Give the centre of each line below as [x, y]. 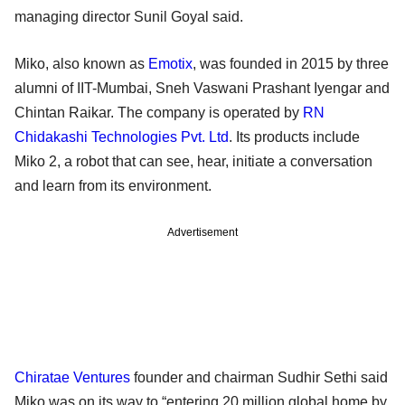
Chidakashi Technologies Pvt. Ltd [122, 137]
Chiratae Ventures [72, 378]
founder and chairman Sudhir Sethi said [259, 378]
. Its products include [294, 137]
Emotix [170, 64]
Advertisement [202, 233]
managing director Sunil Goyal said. [129, 17]
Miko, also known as [81, 64]
